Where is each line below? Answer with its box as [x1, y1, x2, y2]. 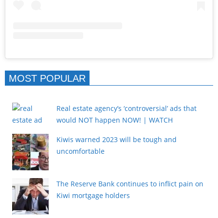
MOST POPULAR [9, 73, 86, 84]
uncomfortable [56, 146, 105, 156]
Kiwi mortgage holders [56, 191, 130, 200]
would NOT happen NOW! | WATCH [56, 115, 173, 125]
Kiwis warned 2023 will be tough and [56, 135, 177, 145]
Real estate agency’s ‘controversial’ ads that [56, 104, 197, 113]
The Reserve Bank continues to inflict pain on [56, 179, 203, 189]
